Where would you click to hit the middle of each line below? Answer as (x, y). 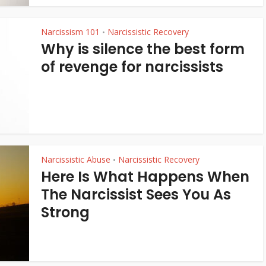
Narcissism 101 (70, 32)
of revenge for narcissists (132, 67)
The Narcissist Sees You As (136, 194)
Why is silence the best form (143, 49)
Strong (65, 212)
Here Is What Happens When (145, 177)
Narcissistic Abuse (76, 159)
